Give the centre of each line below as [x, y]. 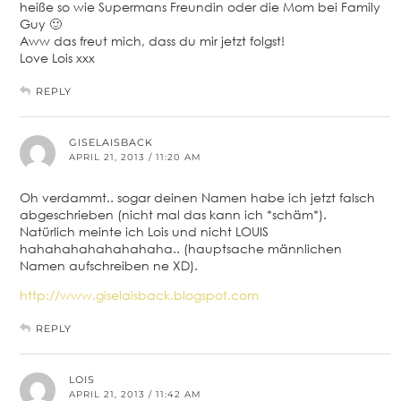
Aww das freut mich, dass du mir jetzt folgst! [152, 41]
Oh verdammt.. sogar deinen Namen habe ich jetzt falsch [197, 198]
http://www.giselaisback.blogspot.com [139, 295]
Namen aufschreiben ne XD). [109, 266]
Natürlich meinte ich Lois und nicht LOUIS [144, 232]
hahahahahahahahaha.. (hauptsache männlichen [181, 249]
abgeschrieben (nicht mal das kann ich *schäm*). [173, 215]
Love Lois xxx [57, 58]
